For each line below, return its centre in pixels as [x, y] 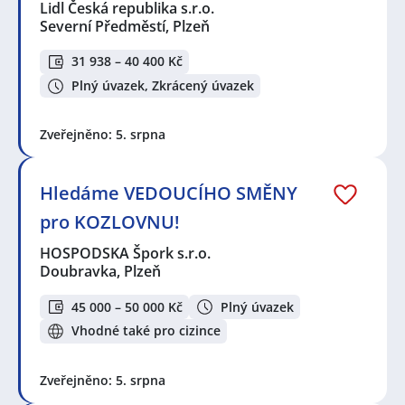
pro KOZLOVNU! [110, 222]
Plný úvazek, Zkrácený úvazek [163, 86]
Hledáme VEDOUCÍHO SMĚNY [169, 193]
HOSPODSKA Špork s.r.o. [126, 254]
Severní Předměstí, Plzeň [125, 27]
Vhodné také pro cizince [146, 331]
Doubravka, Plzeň [100, 272]
